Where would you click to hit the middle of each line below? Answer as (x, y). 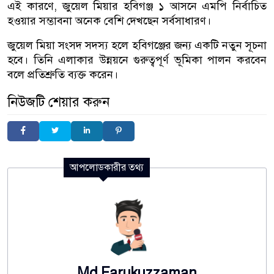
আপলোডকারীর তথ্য (107, 167)
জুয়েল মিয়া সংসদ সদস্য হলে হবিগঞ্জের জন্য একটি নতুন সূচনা (137, 45)
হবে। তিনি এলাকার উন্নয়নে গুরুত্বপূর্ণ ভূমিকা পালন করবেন (137, 60)
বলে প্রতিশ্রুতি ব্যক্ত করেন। (63, 74)
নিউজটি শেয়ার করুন (58, 102)
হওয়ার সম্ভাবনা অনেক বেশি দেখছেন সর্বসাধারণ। (109, 20)
